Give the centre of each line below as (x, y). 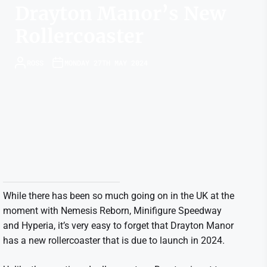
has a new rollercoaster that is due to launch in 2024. (114, 240)
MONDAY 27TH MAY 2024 (106, 62)
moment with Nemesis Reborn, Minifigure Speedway (112, 211)
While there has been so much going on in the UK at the (119, 196)
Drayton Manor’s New (120, 14)
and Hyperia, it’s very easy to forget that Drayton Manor (118, 226)
